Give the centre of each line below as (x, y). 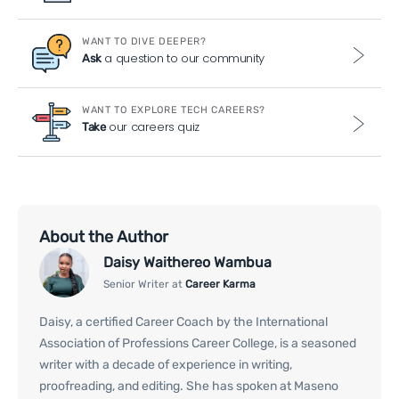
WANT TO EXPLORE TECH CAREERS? (174, 110)
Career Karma (220, 284)
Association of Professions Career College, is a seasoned (198, 344)
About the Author (104, 237)
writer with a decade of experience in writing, (166, 365)
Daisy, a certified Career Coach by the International (183, 322)
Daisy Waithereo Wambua (187, 262)
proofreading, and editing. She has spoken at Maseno (189, 387)
